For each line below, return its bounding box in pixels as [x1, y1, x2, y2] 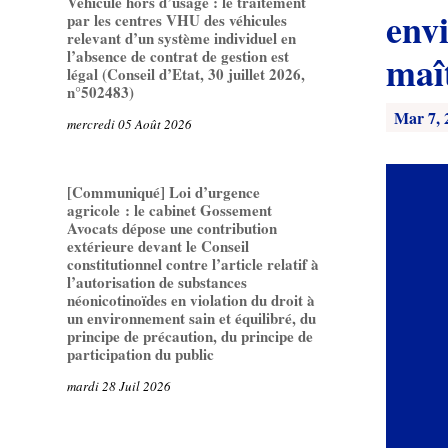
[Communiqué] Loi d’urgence [67, 181, 261, 204]
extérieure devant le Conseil [67, 235, 250, 258]
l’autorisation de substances [67, 271, 248, 294]
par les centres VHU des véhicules [67, 9, 288, 32]
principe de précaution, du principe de [67, 325, 314, 348]
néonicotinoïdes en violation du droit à [67, 289, 316, 312]
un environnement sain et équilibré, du [67, 307, 317, 330]
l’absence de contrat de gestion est [67, 45, 290, 68]
